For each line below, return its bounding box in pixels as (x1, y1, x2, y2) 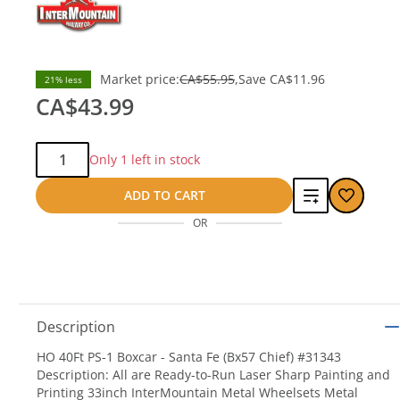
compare (301, 250, 354, 267)
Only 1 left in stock (89, 151, 200, 168)
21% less (45, 73, 82, 86)
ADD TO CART (123, 187, 205, 204)
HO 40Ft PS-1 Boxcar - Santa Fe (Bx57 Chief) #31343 (37, 348, 341, 365)
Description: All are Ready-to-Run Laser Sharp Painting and (37, 366, 390, 383)
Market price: (100, 71, 179, 87)
